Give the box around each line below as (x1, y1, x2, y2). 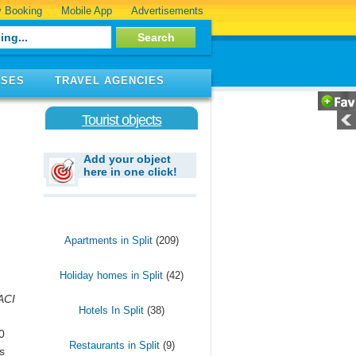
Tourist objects (82, 112, 161, 128)
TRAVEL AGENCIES (55, 75, 164, 87)
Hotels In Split (79, 304, 144, 316)
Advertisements (131, 4, 203, 17)
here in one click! (83, 165, 177, 178)
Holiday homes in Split (60, 269, 163, 281)
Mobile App (61, 4, 112, 17)
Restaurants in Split (68, 339, 160, 351)
